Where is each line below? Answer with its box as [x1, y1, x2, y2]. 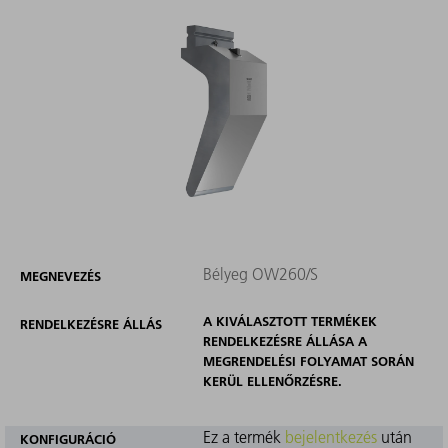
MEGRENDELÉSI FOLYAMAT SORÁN [202, 352, 414, 369]
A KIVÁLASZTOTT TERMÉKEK [202, 312, 377, 329]
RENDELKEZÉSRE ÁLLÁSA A [202, 332, 367, 349]
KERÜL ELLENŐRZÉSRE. [202, 372, 342, 389]
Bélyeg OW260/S [202, 263, 318, 284]
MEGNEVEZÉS [20, 267, 101, 284]
